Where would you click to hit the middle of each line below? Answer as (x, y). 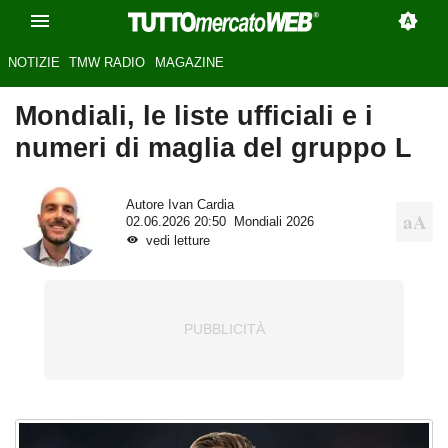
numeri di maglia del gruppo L (213, 148)
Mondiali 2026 (273, 221)
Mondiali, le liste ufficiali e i (194, 116)
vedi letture (177, 240)
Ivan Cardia (200, 204)
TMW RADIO (107, 63)
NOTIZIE (33, 63)
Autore (146, 204)
